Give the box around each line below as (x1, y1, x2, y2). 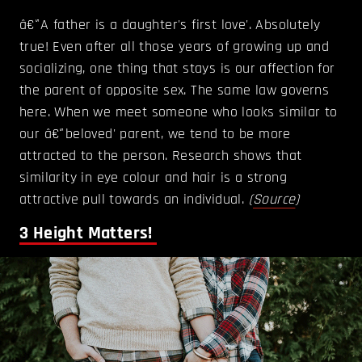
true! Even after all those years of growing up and (19, 36, 329, 56)
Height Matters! (28, 221, 158, 245)
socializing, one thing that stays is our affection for (19, 58, 335, 78)
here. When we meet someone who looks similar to (19, 102, 338, 121)
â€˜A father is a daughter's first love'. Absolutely (19, 15, 321, 34)
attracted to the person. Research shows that (19, 145, 302, 165)
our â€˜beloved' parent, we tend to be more (19, 124, 291, 143)
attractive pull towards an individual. (19, 189, 249, 208)
